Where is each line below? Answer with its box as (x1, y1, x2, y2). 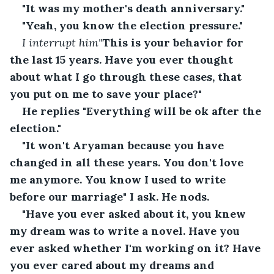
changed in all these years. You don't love (10, 155, 246, 169)
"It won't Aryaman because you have (22, 138, 227, 152)
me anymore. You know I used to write (10, 172, 229, 187)
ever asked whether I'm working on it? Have (10, 240, 264, 255)
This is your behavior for (102, 35, 246, 50)
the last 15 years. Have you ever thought (10, 52, 236, 67)
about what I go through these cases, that (10, 69, 245, 84)
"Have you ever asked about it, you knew (22, 206, 249, 221)
